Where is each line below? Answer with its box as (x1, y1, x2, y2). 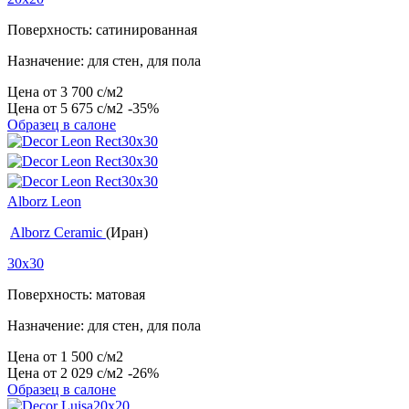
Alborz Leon (7, 194, 81, 210)
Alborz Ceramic (10, 225, 106, 241)
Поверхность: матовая (7, 287, 145, 303)
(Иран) (106, 225, 148, 241)
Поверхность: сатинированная (7, 22, 197, 38)
